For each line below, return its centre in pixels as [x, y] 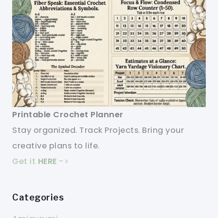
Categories [38, 197]
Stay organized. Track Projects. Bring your [98, 130]
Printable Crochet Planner [68, 114]
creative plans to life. [56, 145]
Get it [25, 161]
